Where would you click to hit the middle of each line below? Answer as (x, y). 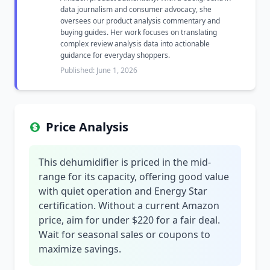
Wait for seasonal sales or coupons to (124, 234)
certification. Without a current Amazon (129, 206)
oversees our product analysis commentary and (140, 21)
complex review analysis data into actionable (135, 44)
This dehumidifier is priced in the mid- (125, 162)
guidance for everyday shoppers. (115, 55)
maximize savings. (80, 249)
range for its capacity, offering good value (134, 177)
